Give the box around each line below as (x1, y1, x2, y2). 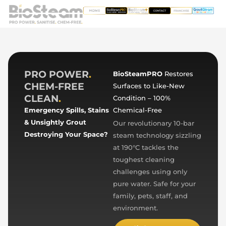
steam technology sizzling (113, 131, 201, 139)
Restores (162, 70, 193, 78)
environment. (113, 204, 158, 212)
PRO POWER (24, 68, 89, 81)
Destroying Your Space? (24, 130, 108, 138)
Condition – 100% (113, 94, 171, 102)
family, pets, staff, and (113, 192, 188, 200)
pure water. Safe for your (113, 180, 196, 188)
